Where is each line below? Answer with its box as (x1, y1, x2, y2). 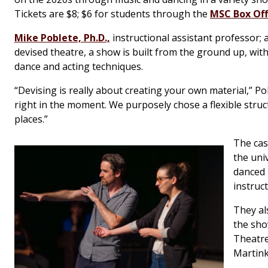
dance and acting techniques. (14, 59, 143, 73)
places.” (14, 112, 48, 126)
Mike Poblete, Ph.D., (14, 31, 110, 44)
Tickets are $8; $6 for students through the (14, 7, 210, 20)
